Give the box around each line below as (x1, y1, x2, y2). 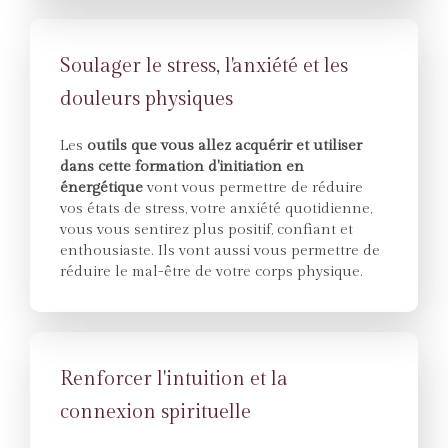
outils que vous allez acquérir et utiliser (87, 137, 362, 154)
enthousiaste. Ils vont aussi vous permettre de (60, 242, 380, 259)
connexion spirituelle (60, 400, 251, 424)
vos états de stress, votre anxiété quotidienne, (60, 200, 372, 217)
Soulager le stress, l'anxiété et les (60, 54, 348, 78)
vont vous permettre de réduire (147, 179, 363, 196)
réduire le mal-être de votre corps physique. (60, 263, 363, 280)
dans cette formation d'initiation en (60, 158, 304, 175)
